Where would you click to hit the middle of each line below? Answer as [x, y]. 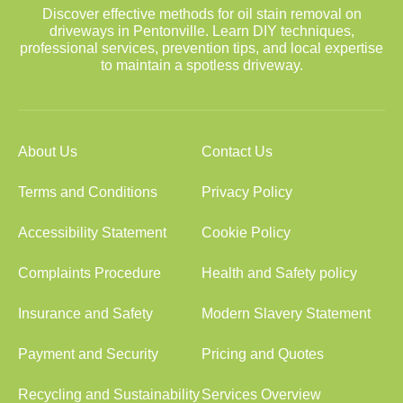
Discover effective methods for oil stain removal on [201, 14]
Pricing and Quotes [263, 354]
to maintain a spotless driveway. [201, 65]
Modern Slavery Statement [286, 313]
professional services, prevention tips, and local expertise [201, 48]
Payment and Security [88, 354]
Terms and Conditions [88, 192]
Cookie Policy [246, 233]
